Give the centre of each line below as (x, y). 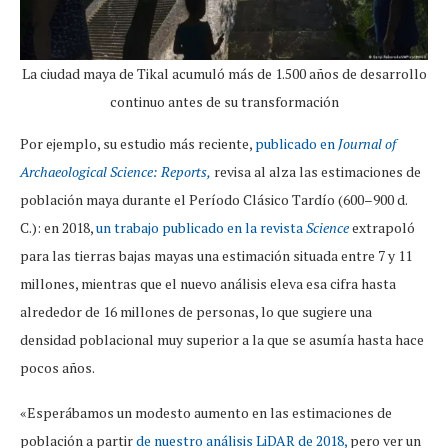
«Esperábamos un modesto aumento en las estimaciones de (206, 413)
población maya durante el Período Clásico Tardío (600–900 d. (213, 200)
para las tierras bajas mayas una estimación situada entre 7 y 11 (216, 256)
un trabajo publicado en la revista (199, 228)
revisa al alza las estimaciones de (316, 172)
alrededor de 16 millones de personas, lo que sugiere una (196, 312)
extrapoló (382, 228)
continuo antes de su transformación (224, 102)
